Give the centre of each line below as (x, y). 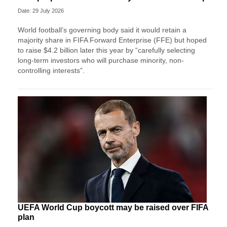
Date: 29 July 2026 (41, 10)
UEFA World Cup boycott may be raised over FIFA (113, 207)
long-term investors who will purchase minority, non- (101, 60)
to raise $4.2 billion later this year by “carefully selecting (106, 50)
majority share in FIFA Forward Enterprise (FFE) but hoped (112, 40)
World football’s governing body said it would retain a (102, 30)
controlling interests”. (51, 70)
